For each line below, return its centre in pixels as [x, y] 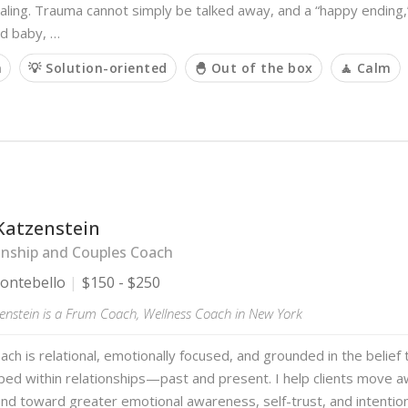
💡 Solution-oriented [98, 67]
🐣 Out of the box [253, 67]
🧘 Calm [365, 67]
